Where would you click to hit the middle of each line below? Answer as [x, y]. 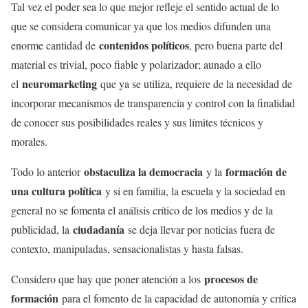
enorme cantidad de [55, 45]
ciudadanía [100, 229]
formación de [256, 171]
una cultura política [56, 190]
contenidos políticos [144, 45]
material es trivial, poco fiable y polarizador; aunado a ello [136, 64]
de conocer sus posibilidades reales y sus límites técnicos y [137, 122]
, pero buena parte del [236, 45]
